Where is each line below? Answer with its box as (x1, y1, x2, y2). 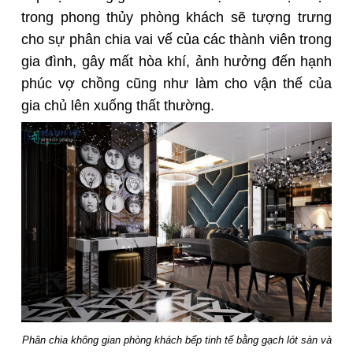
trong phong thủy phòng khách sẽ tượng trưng (21, 9, 332, 25)
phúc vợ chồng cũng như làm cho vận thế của (21, 75, 332, 91)
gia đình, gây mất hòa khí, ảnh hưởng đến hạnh (21, 53, 332, 69)
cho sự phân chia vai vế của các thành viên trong (21, 31, 332, 47)
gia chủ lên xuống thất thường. (21, 97, 214, 113)
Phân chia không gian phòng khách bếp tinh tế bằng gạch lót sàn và (21, 333, 332, 346)
